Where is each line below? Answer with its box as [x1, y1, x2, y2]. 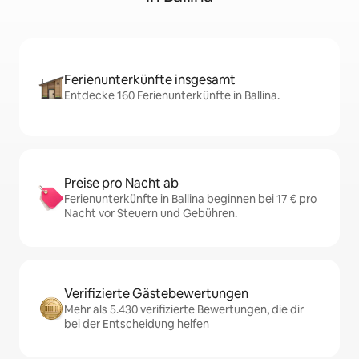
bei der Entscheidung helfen [64, 317, 209, 331]
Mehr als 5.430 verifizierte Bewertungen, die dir [64, 302, 304, 317]
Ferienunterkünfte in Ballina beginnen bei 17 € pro [64, 192, 317, 206]
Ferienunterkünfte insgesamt [64, 71, 236, 88]
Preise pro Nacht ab [64, 175, 179, 192]
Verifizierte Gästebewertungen [64, 285, 248, 302]
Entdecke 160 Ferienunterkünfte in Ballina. [64, 88, 280, 103]
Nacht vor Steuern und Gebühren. [64, 206, 237, 220]
